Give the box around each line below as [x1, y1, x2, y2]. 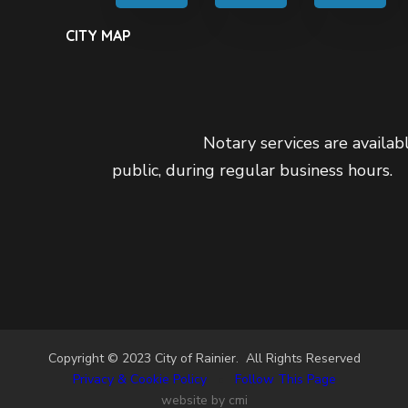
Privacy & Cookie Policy [72, 371, 207, 389]
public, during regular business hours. [111, 159, 393, 182]
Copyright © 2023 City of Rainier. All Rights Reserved [47, 350, 361, 368]
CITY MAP [65, 26, 131, 46]
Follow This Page [234, 371, 336, 389]
